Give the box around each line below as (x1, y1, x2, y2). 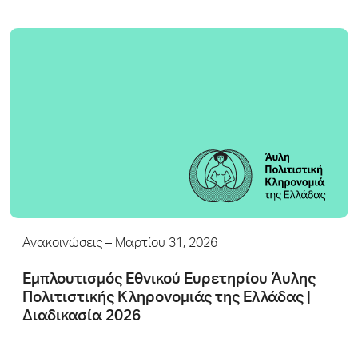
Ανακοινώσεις (22, 238, 102, 251)
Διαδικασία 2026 (22, 309, 141, 324)
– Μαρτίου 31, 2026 (102, 238, 217, 251)
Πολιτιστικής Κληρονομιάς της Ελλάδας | (22, 291, 311, 306)
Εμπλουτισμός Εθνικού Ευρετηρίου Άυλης (22, 272, 316, 288)
